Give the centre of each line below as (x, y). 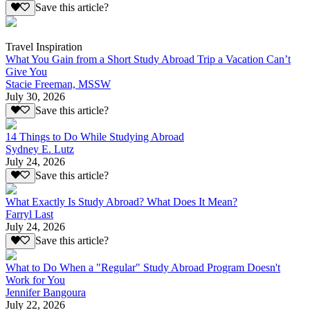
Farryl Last (29, 215)
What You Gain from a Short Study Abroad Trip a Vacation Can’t (148, 59)
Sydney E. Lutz (40, 149)
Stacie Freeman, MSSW (58, 84)
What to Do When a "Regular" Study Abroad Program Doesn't (143, 267)
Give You (26, 71)
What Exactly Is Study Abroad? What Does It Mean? (121, 202)
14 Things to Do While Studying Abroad (95, 136)
